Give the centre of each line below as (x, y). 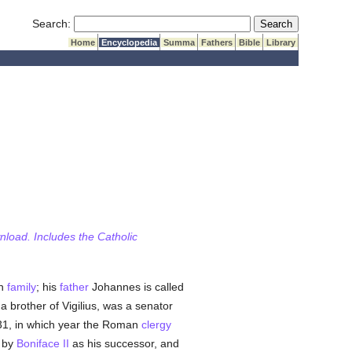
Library (281, 42)
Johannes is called (136, 287)
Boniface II (42, 343)
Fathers (217, 42)
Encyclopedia (130, 42)
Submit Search (290, 23)
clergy (156, 324)
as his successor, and (124, 343)
